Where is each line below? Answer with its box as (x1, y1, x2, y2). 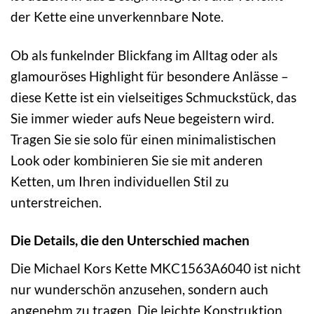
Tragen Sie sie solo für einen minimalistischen (11, 130, 276, 147)
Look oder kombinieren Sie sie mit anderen (11, 151, 263, 168)
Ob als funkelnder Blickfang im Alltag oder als (11, 46, 278, 63)
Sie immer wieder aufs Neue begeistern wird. (11, 109, 274, 126)
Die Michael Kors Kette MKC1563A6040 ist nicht (11, 260, 301, 277)
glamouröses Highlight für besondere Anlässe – (11, 67, 289, 84)
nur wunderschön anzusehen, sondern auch (11, 281, 268, 298)
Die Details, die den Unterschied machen (11, 232, 250, 249)
